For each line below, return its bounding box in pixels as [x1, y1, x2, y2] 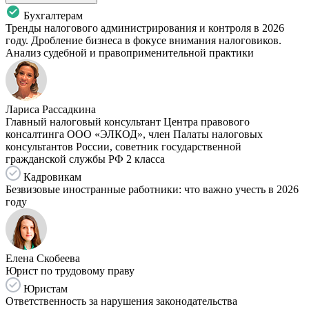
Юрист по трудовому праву [6, 265, 134, 277]
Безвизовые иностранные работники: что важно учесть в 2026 [6, 183, 299, 196]
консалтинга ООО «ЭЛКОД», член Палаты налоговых [6, 128, 263, 141]
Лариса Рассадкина [6, 103, 96, 116]
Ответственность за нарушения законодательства [6, 295, 237, 308]
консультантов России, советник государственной [6, 141, 241, 153]
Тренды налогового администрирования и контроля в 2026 [6, 22, 284, 34]
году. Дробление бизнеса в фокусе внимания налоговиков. [6, 34, 281, 47]
